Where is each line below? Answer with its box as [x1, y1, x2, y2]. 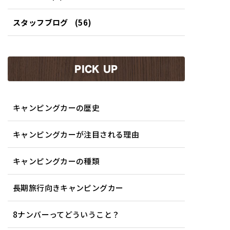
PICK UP [74, 64, 118, 73]
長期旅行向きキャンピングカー [13, 182, 124, 193]
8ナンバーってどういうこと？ [13, 208, 120, 220]
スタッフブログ [13, 16, 68, 28]
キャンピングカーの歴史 [13, 102, 100, 113]
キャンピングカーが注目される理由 [13, 128, 139, 140]
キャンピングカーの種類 [13, 155, 100, 166]
